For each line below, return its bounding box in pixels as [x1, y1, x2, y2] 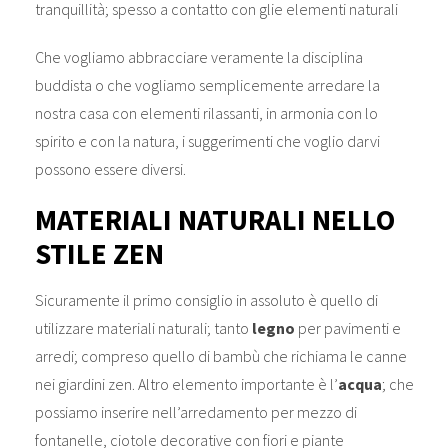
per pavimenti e [294, 317, 401, 338]
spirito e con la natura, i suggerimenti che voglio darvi [34, 130, 380, 151]
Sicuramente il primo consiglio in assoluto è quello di [34, 289, 378, 310]
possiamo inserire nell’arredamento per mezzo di [34, 401, 357, 422]
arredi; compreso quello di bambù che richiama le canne [34, 345, 407, 366]
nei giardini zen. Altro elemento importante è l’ [34, 373, 338, 394]
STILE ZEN [34, 235, 164, 272]
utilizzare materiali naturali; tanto [34, 317, 249, 338]
